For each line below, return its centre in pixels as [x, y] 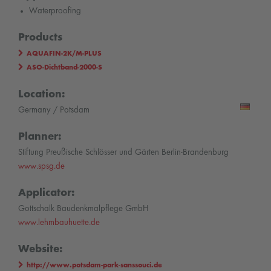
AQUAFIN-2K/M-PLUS [64, 54]
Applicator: [47, 194]
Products [40, 38]
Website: [41, 250]
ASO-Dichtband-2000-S [64, 68]
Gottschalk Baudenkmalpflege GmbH [83, 209]
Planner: [40, 137]
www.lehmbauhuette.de [59, 223]
